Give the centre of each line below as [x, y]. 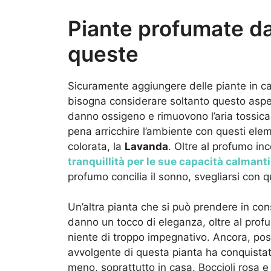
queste [103, 54]
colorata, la [96, 146]
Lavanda [146, 146]
